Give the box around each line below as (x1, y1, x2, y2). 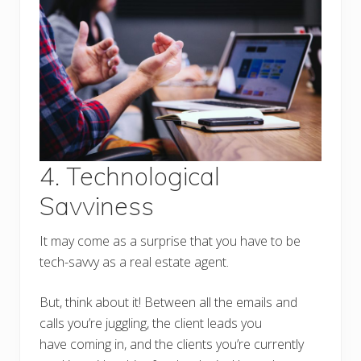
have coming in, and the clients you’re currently (39, 335, 304, 354)
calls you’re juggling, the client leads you (39, 314, 262, 333)
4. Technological (39, 160, 220, 193)
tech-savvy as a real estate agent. (39, 253, 229, 272)
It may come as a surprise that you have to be (39, 232, 301, 251)
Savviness (39, 190, 160, 222)
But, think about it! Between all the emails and (39, 293, 297, 312)
